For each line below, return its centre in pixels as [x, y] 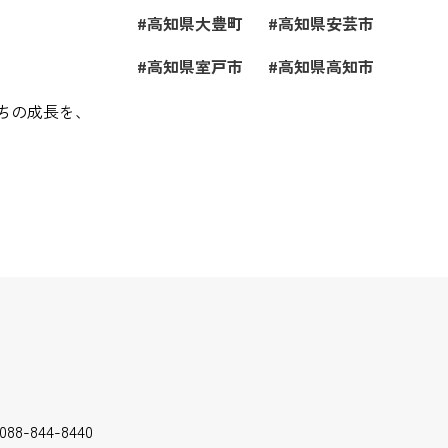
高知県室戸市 [195, 66]
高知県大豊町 [195, 23]
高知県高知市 [326, 66]
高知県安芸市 [326, 23]
